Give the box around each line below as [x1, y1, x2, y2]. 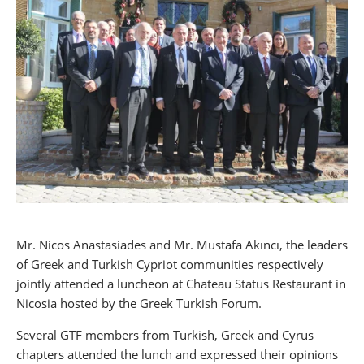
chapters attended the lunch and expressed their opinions [16, 345, 338, 362]
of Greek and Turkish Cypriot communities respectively [16, 255, 323, 272]
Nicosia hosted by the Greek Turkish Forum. [16, 294, 262, 311]
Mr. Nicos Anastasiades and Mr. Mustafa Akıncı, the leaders [16, 236, 348, 253]
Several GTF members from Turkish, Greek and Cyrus [16, 326, 314, 343]
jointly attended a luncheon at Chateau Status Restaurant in [16, 275, 346, 292]
